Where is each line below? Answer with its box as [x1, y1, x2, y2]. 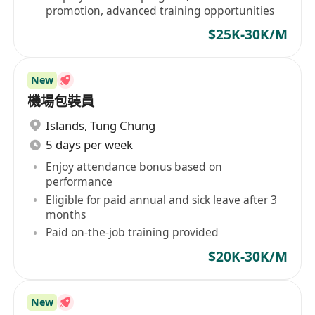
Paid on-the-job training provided [46, 224, 219, 240]
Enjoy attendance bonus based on [46, 158, 223, 174]
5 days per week [46, 136, 134, 153]
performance [46, 173, 113, 189]
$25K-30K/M [207, 25, 288, 44]
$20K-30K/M [207, 247, 288, 266]
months [46, 206, 86, 222]
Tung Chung [90, 117, 156, 134]
